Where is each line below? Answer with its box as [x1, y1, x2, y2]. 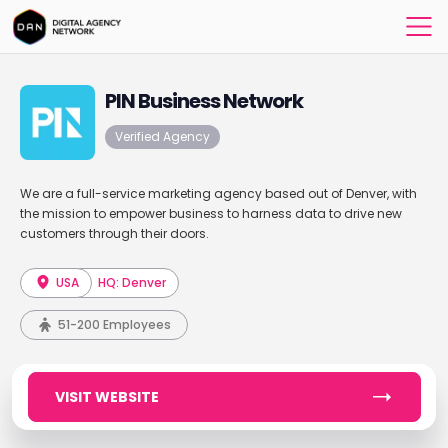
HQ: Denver [98, 274, 167, 291]
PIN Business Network [104, 87, 303, 115]
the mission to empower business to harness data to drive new [19, 205, 402, 222]
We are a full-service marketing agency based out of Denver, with [19, 185, 417, 202]
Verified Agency [114, 128, 210, 145]
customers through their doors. [19, 225, 209, 242]
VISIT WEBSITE [54, 387, 159, 407]
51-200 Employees [57, 316, 171, 333]
